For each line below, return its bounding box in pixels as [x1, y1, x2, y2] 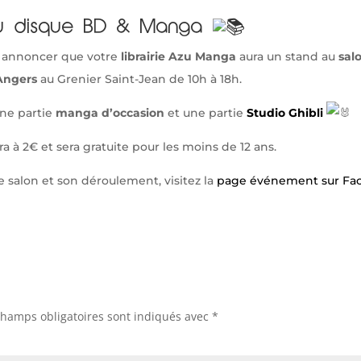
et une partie [164, 105, 247, 120]
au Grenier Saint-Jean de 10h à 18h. [37, 71, 242, 86]
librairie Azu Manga [118, 48, 236, 64]
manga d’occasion [56, 105, 164, 120]
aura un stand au [236, 48, 338, 64]
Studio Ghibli [247, 105, 326, 120]
